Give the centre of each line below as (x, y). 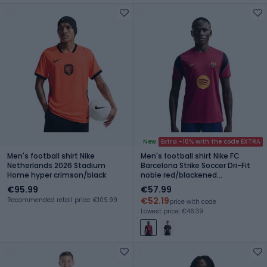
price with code (193, 201)
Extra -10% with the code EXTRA (211, 141)
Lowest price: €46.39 (172, 211)
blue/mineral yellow (177, 184)
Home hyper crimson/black (57, 175)
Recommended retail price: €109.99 (62, 200)
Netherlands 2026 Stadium (56, 165)
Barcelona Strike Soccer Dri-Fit (195, 165)
